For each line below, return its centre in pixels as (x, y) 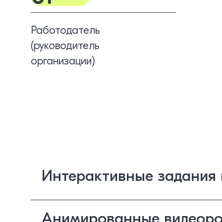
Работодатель (65, 30)
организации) (63, 61)
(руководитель (65, 45)
